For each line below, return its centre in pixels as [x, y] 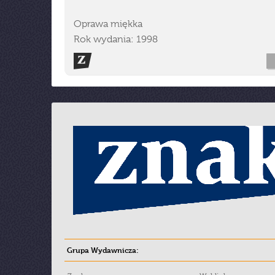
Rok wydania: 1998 [116, 39]
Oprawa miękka [108, 24]
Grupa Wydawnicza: [103, 250]
